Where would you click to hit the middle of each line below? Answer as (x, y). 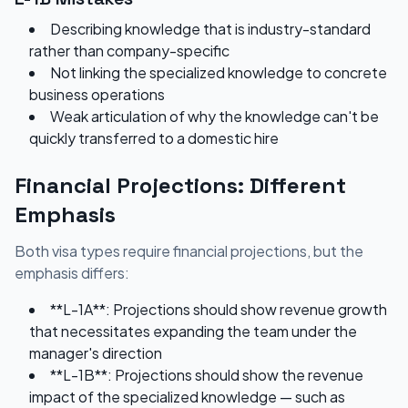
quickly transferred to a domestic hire (154, 138)
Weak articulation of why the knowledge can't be (214, 116)
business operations (97, 94)
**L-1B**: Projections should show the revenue (207, 375)
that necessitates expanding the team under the (193, 331)
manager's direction (96, 353)
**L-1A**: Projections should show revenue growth (219, 309)
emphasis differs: (72, 273)
